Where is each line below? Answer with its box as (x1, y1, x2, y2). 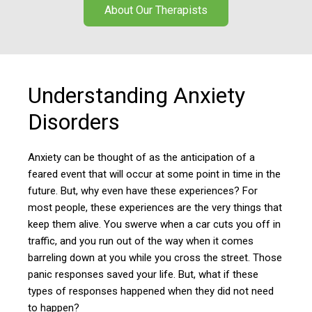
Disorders (28, 108, 120, 135)
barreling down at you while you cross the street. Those (28, 251, 282, 264)
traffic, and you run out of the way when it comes (28, 234, 253, 247)
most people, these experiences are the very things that (28, 201, 282, 214)
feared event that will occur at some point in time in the (28, 167, 281, 180)
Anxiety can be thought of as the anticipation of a (28, 150, 255, 164)
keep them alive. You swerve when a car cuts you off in (28, 217, 281, 231)
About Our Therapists (104, 3, 208, 17)
